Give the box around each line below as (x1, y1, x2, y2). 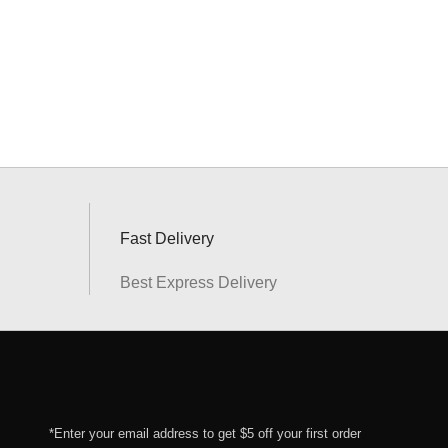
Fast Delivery (119, 230, 214, 247)
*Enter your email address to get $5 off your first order (48, 426, 361, 441)
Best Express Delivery (119, 274, 277, 291)
